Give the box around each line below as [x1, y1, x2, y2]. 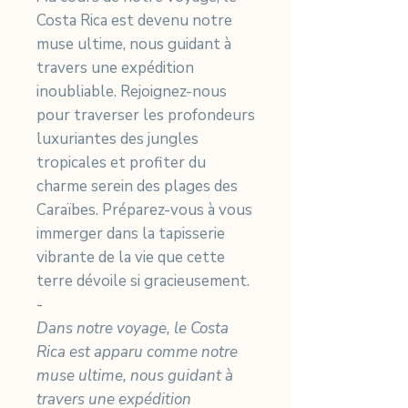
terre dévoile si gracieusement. [36, 270, 250, 291]
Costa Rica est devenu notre [36, 9, 232, 31]
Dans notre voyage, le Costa [36, 317, 229, 339]
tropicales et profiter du [36, 151, 206, 173]
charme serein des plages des [36, 175, 238, 197]
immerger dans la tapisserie [36, 222, 225, 244]
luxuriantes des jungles [36, 127, 199, 149]
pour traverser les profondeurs [36, 104, 255, 126]
